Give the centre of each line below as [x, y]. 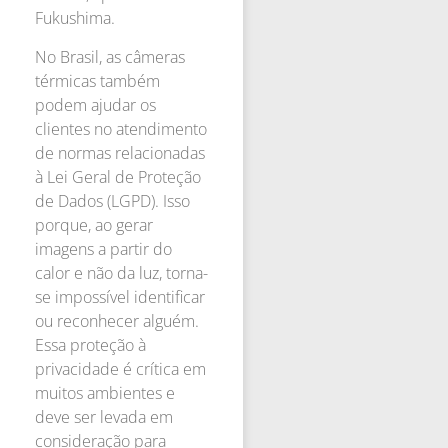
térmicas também [97, 80]
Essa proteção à [90, 344]
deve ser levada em [104, 416]
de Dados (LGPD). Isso [112, 200]
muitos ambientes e [105, 392]
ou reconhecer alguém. [117, 320]
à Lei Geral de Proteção [118, 176]
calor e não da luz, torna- [121, 272]
